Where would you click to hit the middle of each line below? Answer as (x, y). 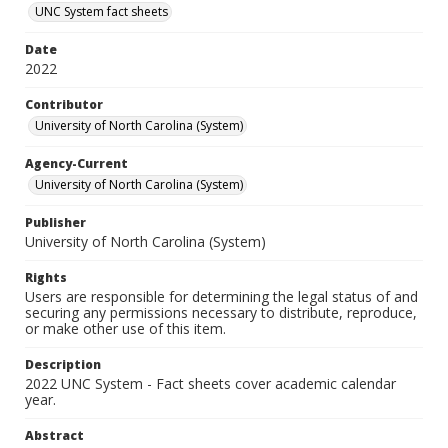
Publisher (55, 222)
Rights (46, 277)
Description (63, 364)
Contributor (64, 104)
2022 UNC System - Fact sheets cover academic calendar (210, 383)
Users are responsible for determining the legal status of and (221, 296)
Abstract (54, 435)
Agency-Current (76, 163)
